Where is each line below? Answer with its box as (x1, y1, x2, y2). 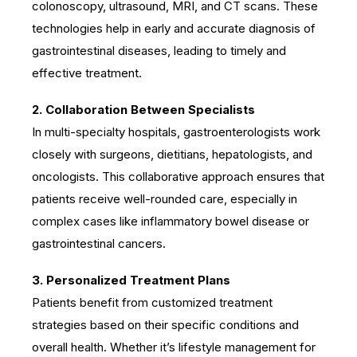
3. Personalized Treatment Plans (32, 272, 230, 288)
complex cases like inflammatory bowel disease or (32, 213, 309, 229)
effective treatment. (32, 65, 142, 80)
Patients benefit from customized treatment (32, 294, 273, 310)
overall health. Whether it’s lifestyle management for (32, 339, 316, 355)
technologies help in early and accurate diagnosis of (32, 20, 316, 36)
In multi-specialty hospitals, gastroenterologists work (32, 124, 320, 139)
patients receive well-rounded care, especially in (32, 190, 297, 206)
